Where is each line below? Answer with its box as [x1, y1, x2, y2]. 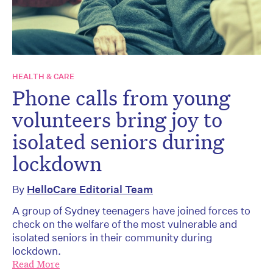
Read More [12, 257, 60, 271]
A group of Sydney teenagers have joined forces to [12, 204, 250, 217]
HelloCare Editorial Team [27, 182, 153, 196]
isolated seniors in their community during [12, 230, 212, 244]
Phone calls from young [12, 83, 230, 111]
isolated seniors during [12, 127, 224, 155]
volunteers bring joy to [12, 105, 222, 133]
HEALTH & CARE [12, 71, 74, 82]
